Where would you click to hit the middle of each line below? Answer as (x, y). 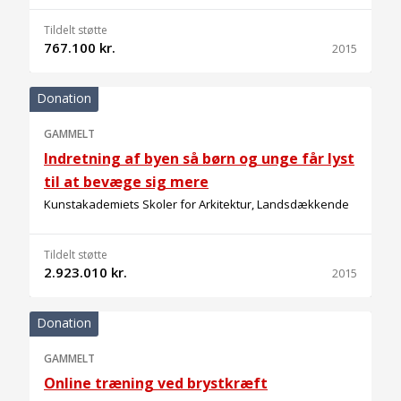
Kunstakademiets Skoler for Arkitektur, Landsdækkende (196, 204)
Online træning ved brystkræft (156, 383)
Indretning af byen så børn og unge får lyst (199, 158)
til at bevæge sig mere (126, 182)
